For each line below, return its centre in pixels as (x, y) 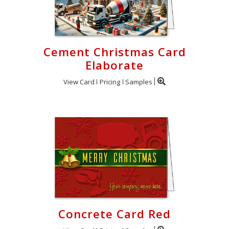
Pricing (110, 82)
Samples (139, 82)
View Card (79, 82)
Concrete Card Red (114, 214)
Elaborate (114, 65)
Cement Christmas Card (114, 52)
